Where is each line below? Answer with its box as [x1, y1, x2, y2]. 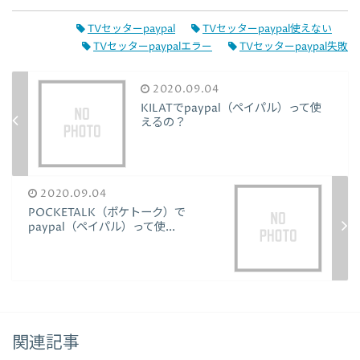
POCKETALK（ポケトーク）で [28, 205, 186, 222]
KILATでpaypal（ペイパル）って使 [140, 100, 321, 117]
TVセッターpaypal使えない [202, 22, 332, 36]
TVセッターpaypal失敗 [239, 39, 348, 54]
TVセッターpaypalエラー [93, 39, 212, 54]
